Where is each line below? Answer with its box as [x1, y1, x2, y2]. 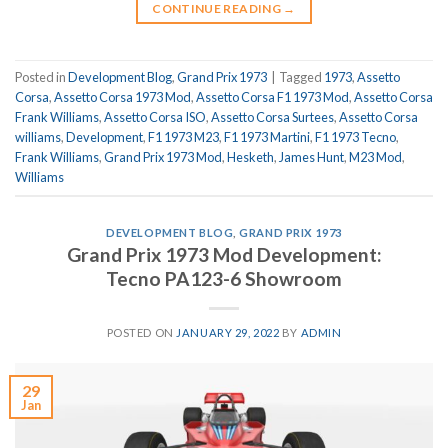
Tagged [279, 68, 324, 85]
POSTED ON [106, 326, 177, 340]
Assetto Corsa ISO [104, 108, 206, 125]
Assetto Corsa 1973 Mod [54, 88, 191, 105]
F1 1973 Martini [224, 128, 310, 145]
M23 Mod [349, 148, 402, 165]
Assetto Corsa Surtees [211, 108, 334, 125]
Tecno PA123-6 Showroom [106, 267, 342, 291]
